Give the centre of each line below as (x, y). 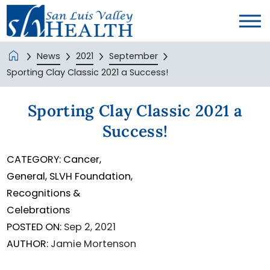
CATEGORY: (34, 159)
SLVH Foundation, (91, 176)
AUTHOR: (28, 243)
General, (28, 176)
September (133, 56)
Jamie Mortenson (94, 243)
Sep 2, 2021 (90, 227)
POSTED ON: (34, 227)
